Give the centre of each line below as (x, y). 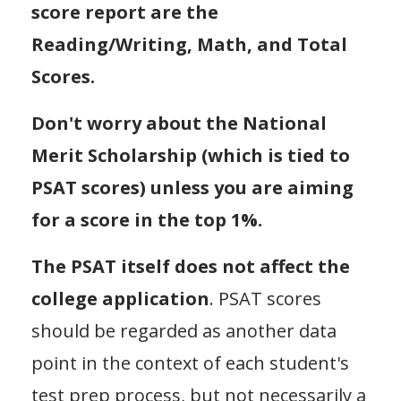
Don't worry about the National (179, 123)
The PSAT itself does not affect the (191, 266)
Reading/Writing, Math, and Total (189, 44)
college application (120, 298)
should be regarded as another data (184, 330)
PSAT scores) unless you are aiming (192, 187)
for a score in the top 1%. (147, 219)
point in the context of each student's (190, 363)
